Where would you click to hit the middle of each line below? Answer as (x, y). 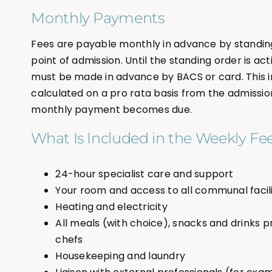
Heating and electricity (111, 207)
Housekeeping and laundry (121, 256)
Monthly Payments (98, 18)
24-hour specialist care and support (144, 174)
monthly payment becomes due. (112, 110)
